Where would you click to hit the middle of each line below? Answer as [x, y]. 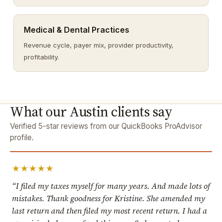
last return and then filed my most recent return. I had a [110, 211]
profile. [22, 138]
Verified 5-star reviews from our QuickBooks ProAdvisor [106, 126]
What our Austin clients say [91, 111]
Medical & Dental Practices [76, 30]
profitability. [41, 57]
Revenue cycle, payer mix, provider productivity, [98, 45]
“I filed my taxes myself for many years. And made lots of [111, 186]
